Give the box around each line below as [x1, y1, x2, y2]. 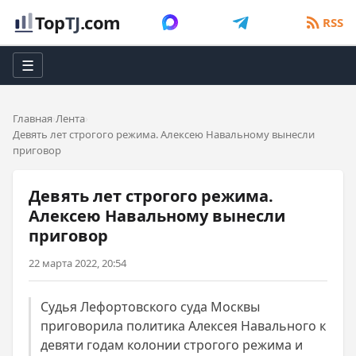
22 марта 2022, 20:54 [29, 256, 126, 270]
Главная [13, 111, 52, 126]
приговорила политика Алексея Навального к [41, 317, 326, 335]
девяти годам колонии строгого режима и [41, 336, 303, 354]
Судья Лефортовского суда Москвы [41, 298, 260, 315]
